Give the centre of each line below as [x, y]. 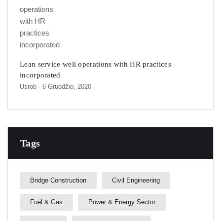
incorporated [40, 75]
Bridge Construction [58, 181]
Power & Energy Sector [122, 202]
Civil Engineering [136, 181]
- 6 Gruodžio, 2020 [65, 87]
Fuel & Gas [46, 202]
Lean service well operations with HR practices [95, 64]
